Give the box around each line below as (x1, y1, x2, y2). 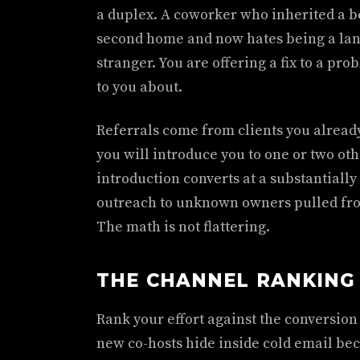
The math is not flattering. (96, 218, 270, 236)
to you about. (96, 78, 182, 96)
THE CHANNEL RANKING (96, 269, 356, 292)
